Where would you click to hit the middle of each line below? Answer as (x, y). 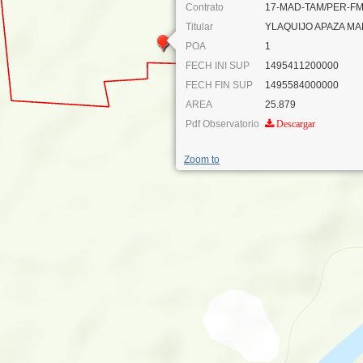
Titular (199, 26)
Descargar (295, 124)
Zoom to (202, 159)
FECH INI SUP (218, 65)
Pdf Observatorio (222, 124)
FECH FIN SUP (219, 85)
